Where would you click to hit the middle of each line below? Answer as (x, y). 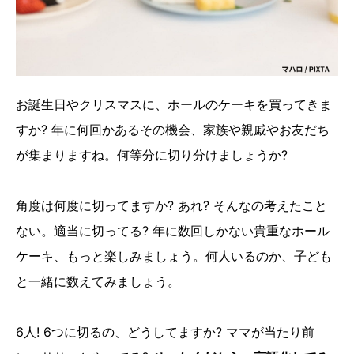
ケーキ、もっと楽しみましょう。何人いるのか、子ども (174, 256)
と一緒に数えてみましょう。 (98, 282)
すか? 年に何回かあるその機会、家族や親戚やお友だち (173, 130)
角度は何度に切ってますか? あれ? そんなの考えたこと (171, 206)
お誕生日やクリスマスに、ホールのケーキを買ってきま (174, 105)
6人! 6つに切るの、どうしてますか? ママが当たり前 (165, 332)
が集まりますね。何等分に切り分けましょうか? (152, 155)
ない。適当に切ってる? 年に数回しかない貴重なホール (173, 231)
